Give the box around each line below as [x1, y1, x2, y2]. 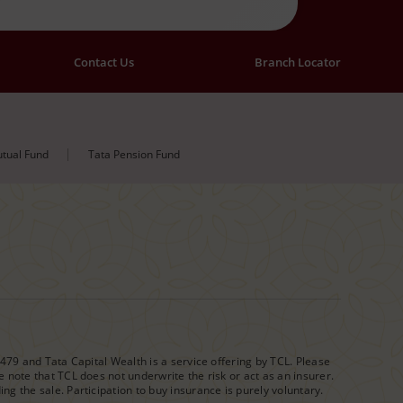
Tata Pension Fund [88, 147, 181, 163]
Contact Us [74, 54, 134, 71]
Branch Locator [255, 54, 341, 71]
